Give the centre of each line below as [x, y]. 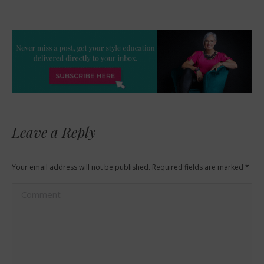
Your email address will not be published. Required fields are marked [128, 167]
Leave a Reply [54, 132]
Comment [37, 191]
